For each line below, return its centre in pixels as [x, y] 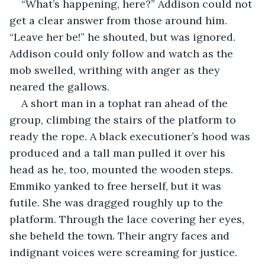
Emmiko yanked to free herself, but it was [117, 186]
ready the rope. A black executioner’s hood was [131, 136]
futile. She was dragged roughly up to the [118, 202]
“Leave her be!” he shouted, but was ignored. [124, 37]
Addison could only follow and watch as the [123, 53]
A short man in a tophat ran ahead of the [126, 103]
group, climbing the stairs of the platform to [124, 119]
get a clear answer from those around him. [120, 20]
